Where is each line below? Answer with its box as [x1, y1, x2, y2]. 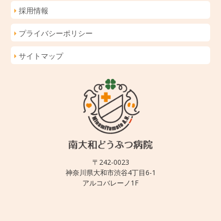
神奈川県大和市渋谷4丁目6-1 [65, 167, 156, 177]
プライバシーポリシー [19, 28, 93, 38]
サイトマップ [19, 51, 64, 61]
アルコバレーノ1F [82, 178, 139, 187]
